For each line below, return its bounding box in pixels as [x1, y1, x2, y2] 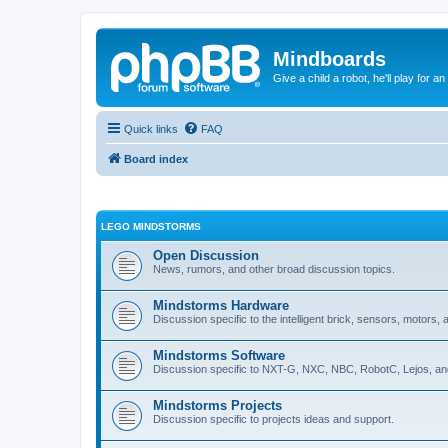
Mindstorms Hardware [153, 298, 289, 313]
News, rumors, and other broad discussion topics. [153, 263, 395, 275]
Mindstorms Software [153, 348, 285, 363]
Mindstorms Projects [153, 398, 282, 413]
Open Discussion [153, 248, 259, 263]
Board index [124, 152, 188, 165]
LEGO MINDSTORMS [101, 221, 201, 232]
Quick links [124, 122, 178, 135]
